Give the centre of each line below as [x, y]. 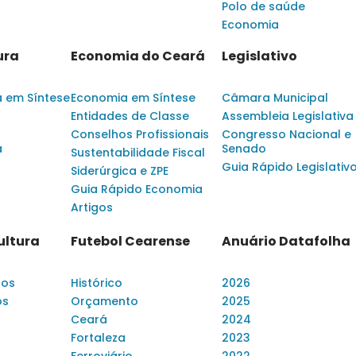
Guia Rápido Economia [137, 189]
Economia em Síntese [133, 97]
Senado [244, 148]
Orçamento [104, 301]
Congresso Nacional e [286, 134]
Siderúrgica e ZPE [120, 170]
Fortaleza [98, 337]
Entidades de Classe [130, 116]
